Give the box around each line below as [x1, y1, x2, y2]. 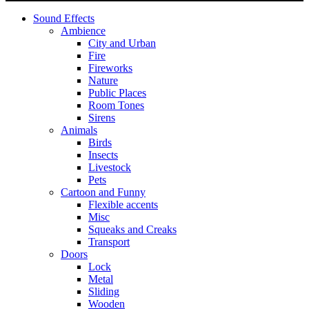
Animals [61, 123, 97, 136]
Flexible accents [88, 198, 158, 210]
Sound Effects [33, 12, 94, 24]
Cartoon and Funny [61, 186, 146, 198]
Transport [88, 235, 130, 248]
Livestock [88, 161, 131, 173]
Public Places [88, 86, 146, 99]
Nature [88, 74, 118, 86]
